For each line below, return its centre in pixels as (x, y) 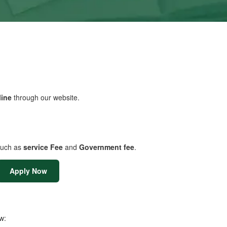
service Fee (43, 147)
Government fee (107, 147)
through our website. (46, 97)
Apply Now (28, 171)
